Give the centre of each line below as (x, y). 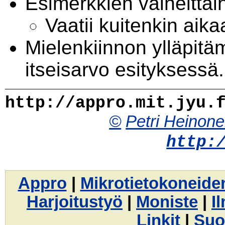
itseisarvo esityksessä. (124, 70)
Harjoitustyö (75, 202)
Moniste (167, 202)
